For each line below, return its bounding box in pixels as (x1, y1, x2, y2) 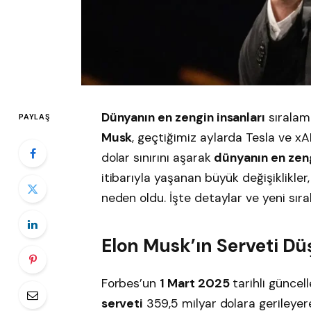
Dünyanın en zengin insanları (101, 109, 266, 125)
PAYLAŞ (19, 111, 51, 121)
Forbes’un (101, 275, 160, 291)
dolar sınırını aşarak (101, 149, 215, 165)
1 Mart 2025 (160, 275, 230, 291)
